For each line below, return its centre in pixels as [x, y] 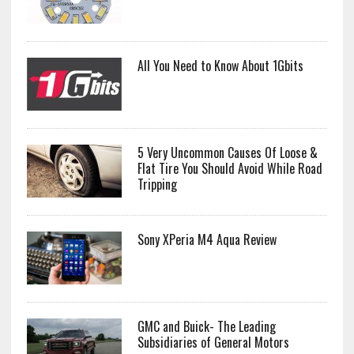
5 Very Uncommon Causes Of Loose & [227, 152]
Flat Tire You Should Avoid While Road [230, 168]
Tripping [157, 184]
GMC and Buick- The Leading [206, 327]
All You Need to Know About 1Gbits [220, 65]
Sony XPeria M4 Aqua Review [207, 239]
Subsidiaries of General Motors [213, 343]
